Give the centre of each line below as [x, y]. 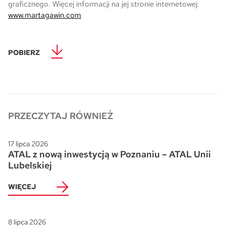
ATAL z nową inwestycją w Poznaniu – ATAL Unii [109, 154]
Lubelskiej [30, 165]
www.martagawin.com [45, 15]
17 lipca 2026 [28, 144]
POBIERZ [24, 53]
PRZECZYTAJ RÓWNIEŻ [61, 116]
